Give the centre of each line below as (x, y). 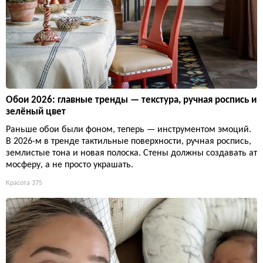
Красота (18, 183)
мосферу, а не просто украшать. (70, 165)
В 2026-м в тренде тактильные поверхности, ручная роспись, (129, 142)
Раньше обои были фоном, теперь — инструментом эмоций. (129, 130)
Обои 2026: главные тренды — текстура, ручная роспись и (131, 100)
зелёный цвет (36, 112)
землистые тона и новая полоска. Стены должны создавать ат (131, 154)
